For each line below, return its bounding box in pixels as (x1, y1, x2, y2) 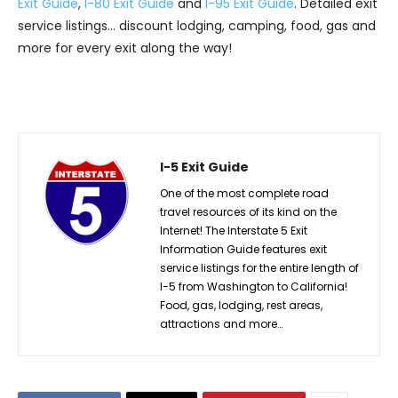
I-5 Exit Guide (160, 157, 249, 176)
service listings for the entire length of (160, 259, 359, 275)
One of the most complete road (160, 185, 329, 201)
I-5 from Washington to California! (160, 278, 347, 294)
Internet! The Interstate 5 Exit (160, 222, 307, 238)
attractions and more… (160, 315, 283, 331)
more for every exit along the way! (18, 38, 232, 57)
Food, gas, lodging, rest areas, (160, 297, 322, 313)
